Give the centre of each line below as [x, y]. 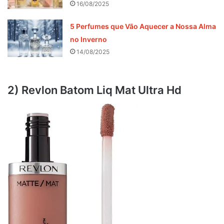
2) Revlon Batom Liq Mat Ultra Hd [94, 90]
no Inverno [89, 39]
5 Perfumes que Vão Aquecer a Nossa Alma [143, 26]
